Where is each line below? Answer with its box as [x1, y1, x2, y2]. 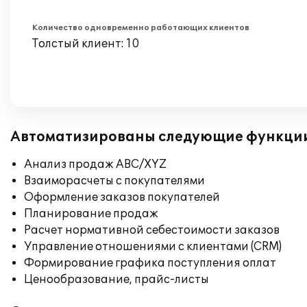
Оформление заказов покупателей [24, 191, 220, 204]
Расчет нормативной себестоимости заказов [24, 223, 280, 237]
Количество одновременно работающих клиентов [32, 23, 249, 32]
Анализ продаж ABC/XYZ [24, 158, 167, 171]
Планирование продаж [24, 207, 158, 221]
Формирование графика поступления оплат [24, 256, 276, 270]
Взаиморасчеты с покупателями [24, 174, 205, 188]
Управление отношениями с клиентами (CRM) [24, 240, 282, 254]
